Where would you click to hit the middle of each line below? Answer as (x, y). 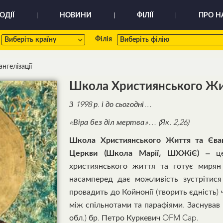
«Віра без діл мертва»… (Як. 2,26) (129, 123)
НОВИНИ (76, 15)
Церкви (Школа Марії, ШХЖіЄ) (137, 154)
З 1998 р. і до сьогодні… (111, 105)
